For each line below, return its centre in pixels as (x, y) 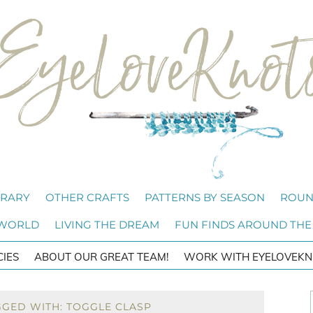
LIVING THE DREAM (107, 225)
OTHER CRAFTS (87, 197)
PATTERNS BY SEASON (205, 197)
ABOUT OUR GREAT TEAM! (101, 257)
